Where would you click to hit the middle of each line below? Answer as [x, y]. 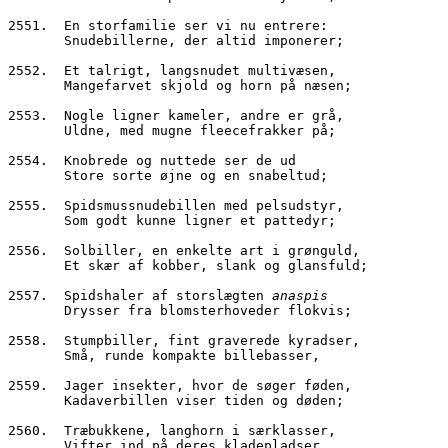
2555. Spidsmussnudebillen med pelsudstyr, [176, 206]
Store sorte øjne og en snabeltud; [196, 176]
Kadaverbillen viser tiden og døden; [204, 401]
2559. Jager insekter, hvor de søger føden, [180, 386]
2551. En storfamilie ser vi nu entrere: [168, 26]
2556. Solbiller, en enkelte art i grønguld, [184, 251]
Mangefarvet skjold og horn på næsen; [208, 86]
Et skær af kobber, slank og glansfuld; [216, 266]
